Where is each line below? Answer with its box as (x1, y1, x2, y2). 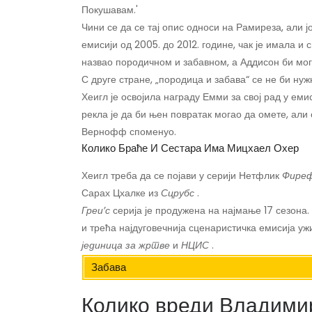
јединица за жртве (81, 238, 170, 253)
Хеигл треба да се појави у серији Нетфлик (81, 169, 282, 183)
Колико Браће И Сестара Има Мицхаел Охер (81, 141, 299, 156)
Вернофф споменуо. (81, 125, 176, 139)
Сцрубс (161, 186, 194, 201)
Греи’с (81, 203, 110, 218)
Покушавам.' (81, 3, 138, 17)
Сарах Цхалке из (81, 186, 161, 201)
